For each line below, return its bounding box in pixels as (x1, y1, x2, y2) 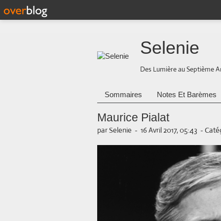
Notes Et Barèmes (157, 90, 217, 99)
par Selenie (97, 125, 132, 135)
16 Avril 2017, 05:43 (141, 125, 197, 135)
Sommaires (105, 90, 142, 99)
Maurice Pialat (97, 111, 169, 124)
